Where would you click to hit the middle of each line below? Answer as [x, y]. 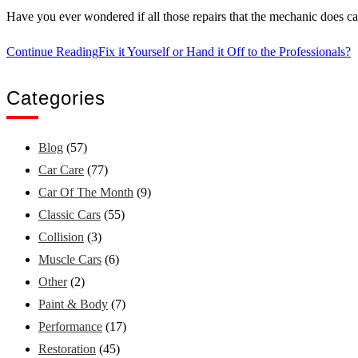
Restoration [67, 349]
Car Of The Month [86, 192]
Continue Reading [52, 52]
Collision [61, 237]
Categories [56, 98]
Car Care [61, 170]
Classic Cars [70, 215]
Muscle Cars [70, 259]
